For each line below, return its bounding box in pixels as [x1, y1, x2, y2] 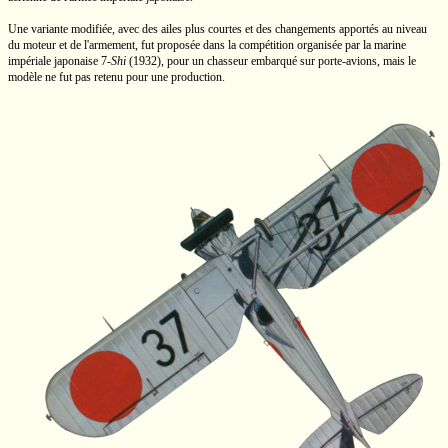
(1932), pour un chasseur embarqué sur [126, 54, 318, 68]
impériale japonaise [8, 54, 101, 68]
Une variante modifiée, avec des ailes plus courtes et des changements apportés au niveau [8, 22, 427, 36]
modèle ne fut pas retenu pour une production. [8, 70, 225, 84]
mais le [380, 54, 416, 68]
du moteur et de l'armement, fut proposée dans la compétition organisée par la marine [8, 38, 406, 52]
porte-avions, [318, 54, 380, 68]
